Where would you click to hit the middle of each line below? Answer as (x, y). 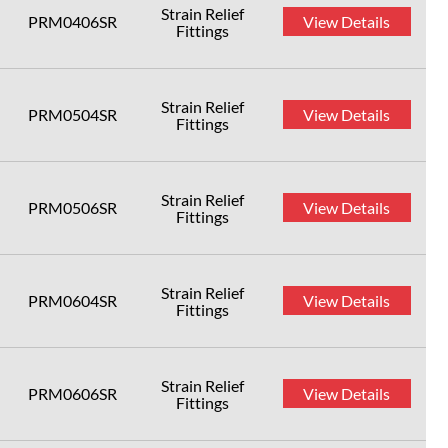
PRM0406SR (72, 21)
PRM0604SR (72, 300)
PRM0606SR (72, 393)
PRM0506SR (72, 207)
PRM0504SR (72, 114)
